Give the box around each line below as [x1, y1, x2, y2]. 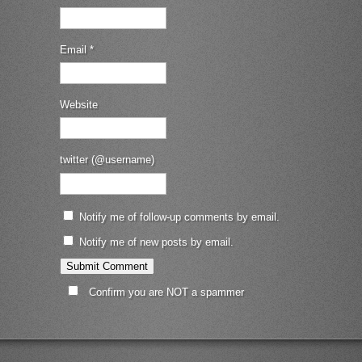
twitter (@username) [60, 154, 154, 166]
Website [60, 98, 98, 111]
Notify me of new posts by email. [79, 236, 234, 249]
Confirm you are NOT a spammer [86, 286, 244, 299]
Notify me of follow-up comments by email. [79, 211, 280, 224]
